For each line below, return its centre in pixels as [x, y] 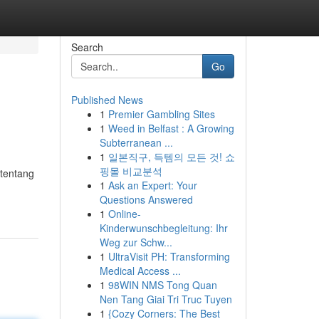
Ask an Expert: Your [152, 185]
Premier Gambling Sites [161, 114]
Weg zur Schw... [136, 242]
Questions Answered [146, 199]
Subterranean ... [136, 142]
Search [87, 47]
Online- [124, 214]
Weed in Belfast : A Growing [171, 128]
